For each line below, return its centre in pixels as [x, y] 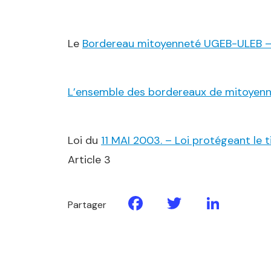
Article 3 [89, 160]
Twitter [215, 203]
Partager [87, 204]
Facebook [190, 203]
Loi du [84, 140]
